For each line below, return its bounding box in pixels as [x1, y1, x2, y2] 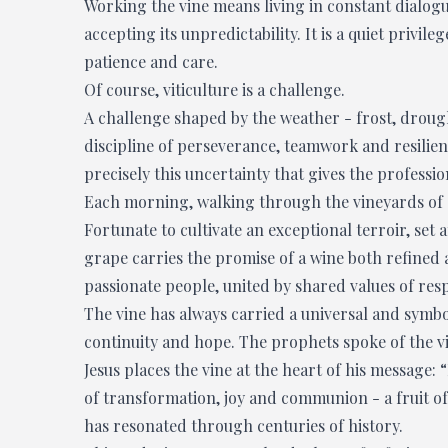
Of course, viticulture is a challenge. [84, 79, 345, 100]
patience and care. [84, 51, 218, 72]
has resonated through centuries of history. [84, 415, 403, 436]
